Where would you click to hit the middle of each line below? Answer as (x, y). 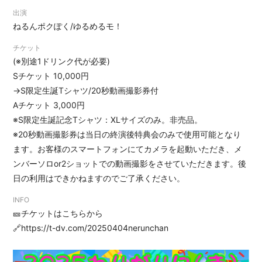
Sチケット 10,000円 (51, 76)
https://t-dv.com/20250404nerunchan (95, 228)
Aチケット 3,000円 (49, 105)
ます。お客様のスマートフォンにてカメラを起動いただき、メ (128, 149)
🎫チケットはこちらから (58, 213)
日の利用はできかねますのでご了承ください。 (99, 178)
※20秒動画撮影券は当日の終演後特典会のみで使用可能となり (127, 134)
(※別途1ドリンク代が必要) (62, 61)
